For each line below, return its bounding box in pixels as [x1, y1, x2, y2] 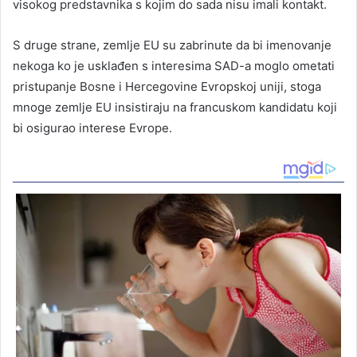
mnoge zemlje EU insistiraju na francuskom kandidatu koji [13, 99, 337, 115]
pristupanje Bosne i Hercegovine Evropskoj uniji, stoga [13, 78, 321, 94]
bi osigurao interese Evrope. [13, 120, 172, 135]
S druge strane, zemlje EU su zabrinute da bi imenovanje [13, 37, 331, 53]
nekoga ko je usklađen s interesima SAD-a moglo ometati [13, 57, 335, 73]
